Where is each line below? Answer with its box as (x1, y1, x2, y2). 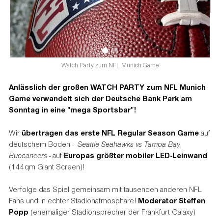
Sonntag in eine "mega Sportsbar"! (8, 105, 136, 115)
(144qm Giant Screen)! (8, 161, 84, 171)
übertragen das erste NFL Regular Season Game (21, 127, 201, 137)
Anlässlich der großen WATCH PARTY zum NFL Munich (8, 82, 206, 92)
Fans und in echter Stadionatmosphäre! (8, 195, 138, 206)
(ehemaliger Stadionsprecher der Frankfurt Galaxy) (28, 207, 195, 217)
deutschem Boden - (8, 138, 78, 149)
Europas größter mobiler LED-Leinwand (63, 150, 207, 160)
